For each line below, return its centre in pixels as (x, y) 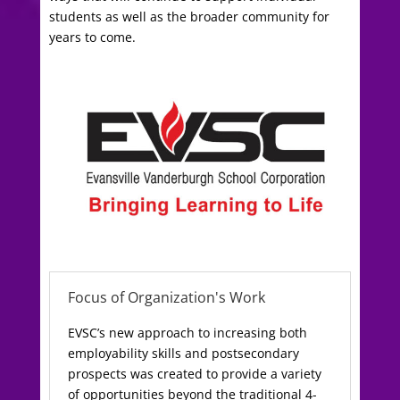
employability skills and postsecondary (183, 353)
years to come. (92, 37)
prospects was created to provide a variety (194, 373)
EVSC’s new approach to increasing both (187, 332)
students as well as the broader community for (189, 17)
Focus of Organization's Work (166, 297)
